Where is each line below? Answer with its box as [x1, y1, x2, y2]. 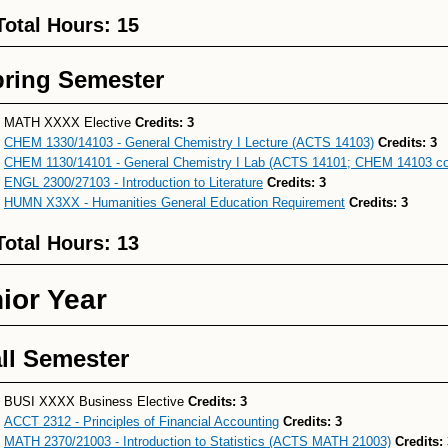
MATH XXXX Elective [4, 115, 135, 130]
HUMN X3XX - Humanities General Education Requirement [4, 195, 345, 210]
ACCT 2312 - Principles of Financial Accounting [4, 414, 279, 429]
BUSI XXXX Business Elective [4, 394, 188, 409]
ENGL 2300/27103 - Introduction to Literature [4, 175, 263, 190]
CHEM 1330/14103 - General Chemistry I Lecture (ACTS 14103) [4, 135, 374, 150]
